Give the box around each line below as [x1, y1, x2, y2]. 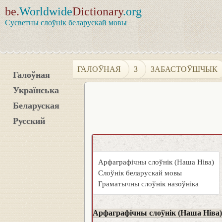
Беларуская [13, 101, 59, 111]
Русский [13, 116, 45, 126]
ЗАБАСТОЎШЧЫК [151, 64, 218, 73]
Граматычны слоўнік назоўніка [98, 180, 199, 188]
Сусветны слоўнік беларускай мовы [5, 18, 127, 27]
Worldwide [19, 5, 72, 18]
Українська [13, 85, 59, 95]
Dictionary [72, 5, 123, 18]
